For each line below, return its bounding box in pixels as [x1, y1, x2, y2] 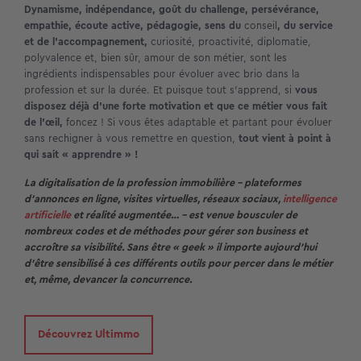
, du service [277, 18, 333, 34]
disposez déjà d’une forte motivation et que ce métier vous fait [24, 98, 327, 114]
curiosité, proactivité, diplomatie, [147, 34, 311, 50]
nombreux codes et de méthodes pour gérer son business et [24, 222, 308, 239]
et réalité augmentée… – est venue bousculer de [71, 206, 297, 222]
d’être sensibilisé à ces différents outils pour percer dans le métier [24, 255, 333, 271]
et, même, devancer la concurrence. [24, 271, 192, 287]
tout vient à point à [239, 131, 331, 147]
